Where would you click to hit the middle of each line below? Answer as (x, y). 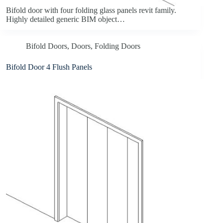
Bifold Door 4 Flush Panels (49, 67)
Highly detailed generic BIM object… (65, 19)
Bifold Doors (47, 46)
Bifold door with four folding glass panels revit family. (91, 10)
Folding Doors (117, 46)
